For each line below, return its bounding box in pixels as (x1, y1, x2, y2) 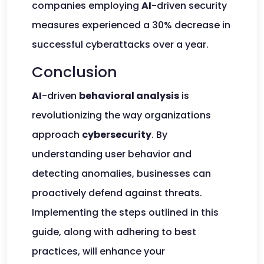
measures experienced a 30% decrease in (32, 18, 230, 32)
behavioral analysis (79, 89, 179, 103)
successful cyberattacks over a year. (32, 38, 209, 51)
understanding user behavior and (32, 147, 192, 161)
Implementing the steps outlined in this (32, 206, 219, 219)
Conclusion (32, 62, 117, 82)
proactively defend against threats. (32, 186, 202, 200)
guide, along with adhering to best (32, 225, 196, 239)
